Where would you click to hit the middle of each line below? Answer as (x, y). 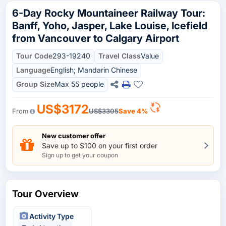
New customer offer (74, 136)
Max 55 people (79, 84)
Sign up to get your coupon (80, 155)
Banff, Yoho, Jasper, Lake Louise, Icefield (110, 26)
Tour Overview (45, 194)
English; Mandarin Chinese (94, 70)
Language (33, 70)
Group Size (35, 84)
